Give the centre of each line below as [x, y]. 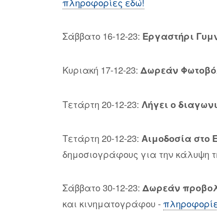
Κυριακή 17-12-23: [101, 70]
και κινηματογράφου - [113, 204]
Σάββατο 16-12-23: [102, 36]
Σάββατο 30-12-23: [102, 188]
